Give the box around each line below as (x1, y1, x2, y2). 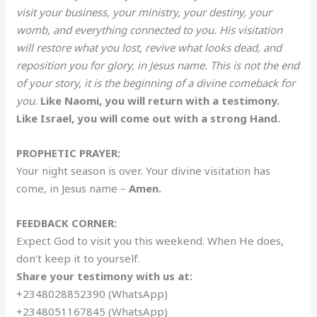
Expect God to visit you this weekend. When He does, (16, 233, 284, 248)
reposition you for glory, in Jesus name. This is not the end (16, 57, 300, 72)
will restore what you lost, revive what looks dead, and (16, 40, 282, 54)
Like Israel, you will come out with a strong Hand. (16, 110, 281, 125)
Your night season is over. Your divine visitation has (16, 163, 271, 178)
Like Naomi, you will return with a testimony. (40, 93, 280, 108)
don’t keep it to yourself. (16, 250, 141, 265)
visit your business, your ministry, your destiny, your (16, 4, 272, 19)
